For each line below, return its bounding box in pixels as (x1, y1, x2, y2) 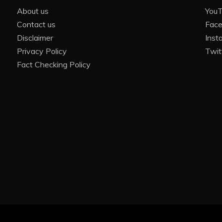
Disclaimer (16, 33, 53, 43)
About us (16, 6, 49, 16)
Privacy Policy (16, 46, 67, 56)
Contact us (16, 19, 55, 30)
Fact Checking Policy (16, 59, 91, 70)
